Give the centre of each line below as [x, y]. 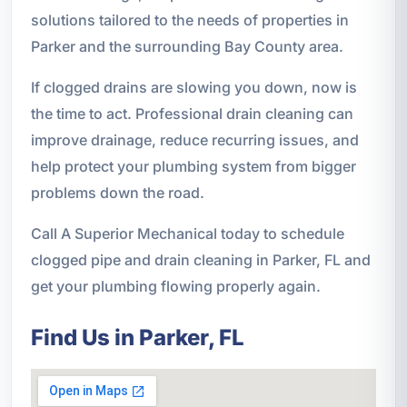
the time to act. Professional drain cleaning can [192, 114]
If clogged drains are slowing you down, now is [194, 88]
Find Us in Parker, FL [137, 338]
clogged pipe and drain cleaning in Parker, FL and [200, 260]
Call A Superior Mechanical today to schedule [187, 234]
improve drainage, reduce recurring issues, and [194, 140]
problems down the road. [117, 193]
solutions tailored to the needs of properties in [189, 20]
